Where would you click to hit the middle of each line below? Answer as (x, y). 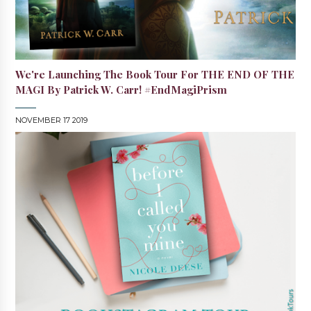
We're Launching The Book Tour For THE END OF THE (155, 74)
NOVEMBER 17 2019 (52, 120)
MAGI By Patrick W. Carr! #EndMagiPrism (121, 89)
